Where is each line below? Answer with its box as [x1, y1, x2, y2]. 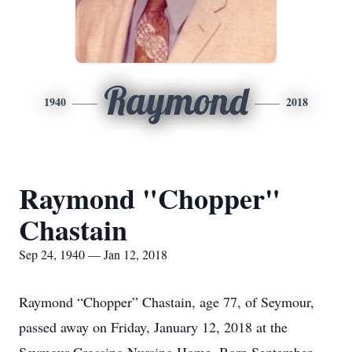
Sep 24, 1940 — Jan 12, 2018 [19, 246, 167, 262]
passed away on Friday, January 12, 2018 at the [19, 317, 288, 336]
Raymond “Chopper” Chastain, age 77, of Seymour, [19, 292, 314, 311]
